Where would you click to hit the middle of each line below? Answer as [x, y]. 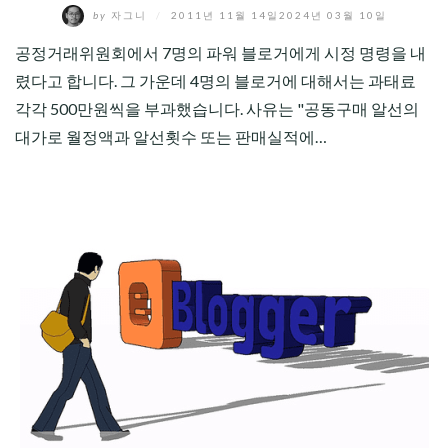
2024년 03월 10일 [332, 14]
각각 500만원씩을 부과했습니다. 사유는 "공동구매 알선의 [217, 108]
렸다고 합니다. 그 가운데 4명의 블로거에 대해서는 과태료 [215, 80]
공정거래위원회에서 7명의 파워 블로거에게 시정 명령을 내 [220, 52]
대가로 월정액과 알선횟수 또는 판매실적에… [171, 136]
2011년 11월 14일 [224, 14]
